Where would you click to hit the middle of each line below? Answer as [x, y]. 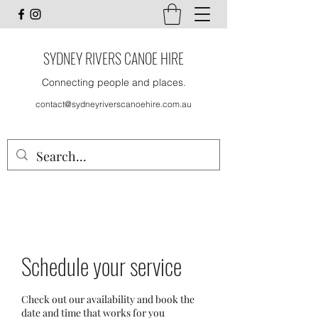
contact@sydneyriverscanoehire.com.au [114, 104]
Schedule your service [102, 265]
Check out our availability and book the [108, 299]
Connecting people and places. [114, 82]
